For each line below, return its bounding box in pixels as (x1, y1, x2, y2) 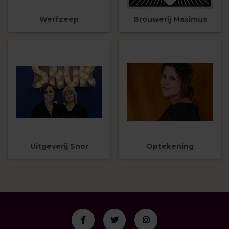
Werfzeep (39, 15, 79, 25)
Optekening (146, 142, 194, 151)
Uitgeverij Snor (30, 142, 88, 151)
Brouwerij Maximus (133, 15, 207, 25)
